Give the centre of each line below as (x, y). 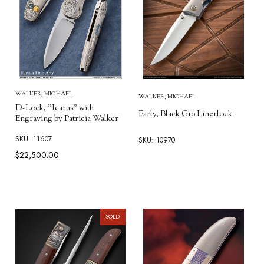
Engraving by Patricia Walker (67, 119)
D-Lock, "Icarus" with (54, 109)
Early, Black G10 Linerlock (185, 115)
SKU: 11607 (33, 139)
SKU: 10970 (157, 140)
